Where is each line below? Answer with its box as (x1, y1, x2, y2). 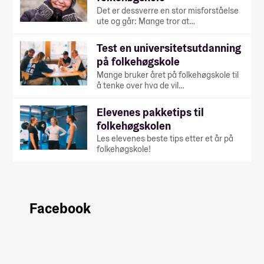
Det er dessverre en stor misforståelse (97, 5, 239, 16)
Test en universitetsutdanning (97, 41, 241, 55)
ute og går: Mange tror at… (97, 15, 195, 27)
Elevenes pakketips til (97, 105, 204, 119)
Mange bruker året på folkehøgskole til (97, 69, 239, 80)
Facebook (29, 199, 91, 218)
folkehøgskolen (97, 118, 171, 133)
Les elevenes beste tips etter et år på (97, 133, 233, 144)
